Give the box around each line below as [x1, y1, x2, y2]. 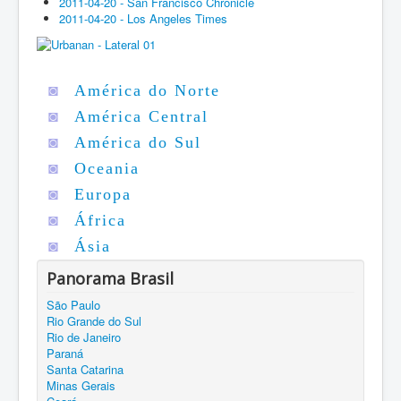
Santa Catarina [47, 360, 124, 378]
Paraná [47, 344, 83, 362]
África [74, 210, 126, 229]
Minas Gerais [47, 376, 115, 394]
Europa [74, 184, 132, 203]
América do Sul [74, 132, 201, 151]
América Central [74, 107, 209, 125]
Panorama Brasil [47, 267, 174, 289]
